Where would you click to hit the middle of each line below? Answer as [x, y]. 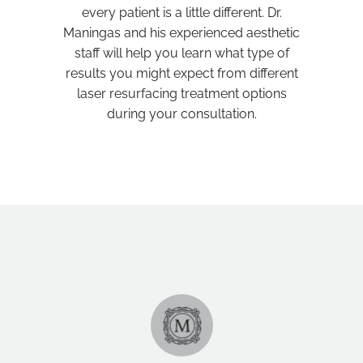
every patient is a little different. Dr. [181, 13]
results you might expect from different [181, 73]
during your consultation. [181, 114]
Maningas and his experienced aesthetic [181, 33]
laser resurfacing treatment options [181, 94]
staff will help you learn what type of [181, 53]
